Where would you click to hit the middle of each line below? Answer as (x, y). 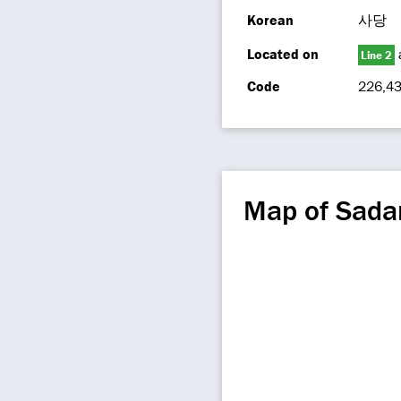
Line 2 (376, 55)
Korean (270, 20)
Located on (283, 54)
